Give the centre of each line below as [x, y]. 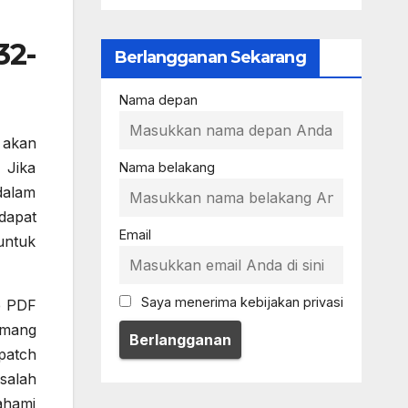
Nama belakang [167, 168]
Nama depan [158, 100]
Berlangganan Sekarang [210, 57]
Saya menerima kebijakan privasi [240, 302]
